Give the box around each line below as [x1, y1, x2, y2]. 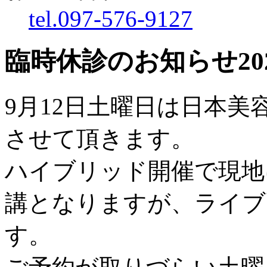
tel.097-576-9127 [29, 5, 193, 32]
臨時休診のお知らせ [5, 46, 238, 75]
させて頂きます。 [5, 125, 194, 151]
